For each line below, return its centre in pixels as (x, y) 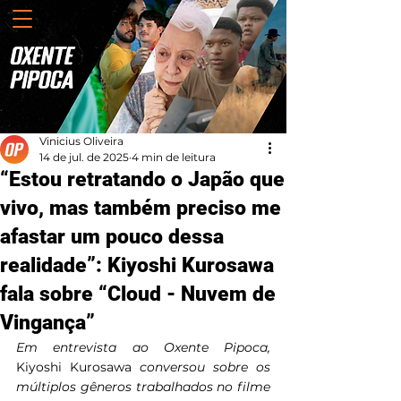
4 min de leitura (174, 157)
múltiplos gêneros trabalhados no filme (143, 387)
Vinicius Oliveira (81, 141)
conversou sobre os (205, 367)
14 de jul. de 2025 (84, 157)
